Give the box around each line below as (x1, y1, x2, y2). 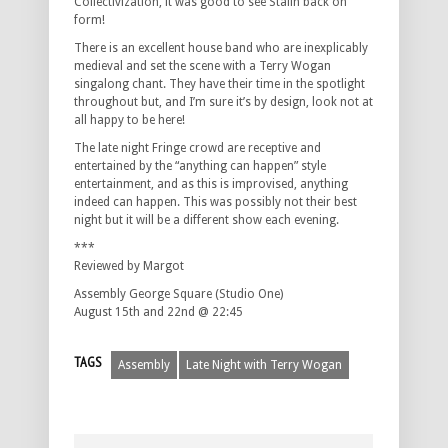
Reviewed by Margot (74, 259, 184, 274)
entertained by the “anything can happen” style (74, 159, 326, 174)
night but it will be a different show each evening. (74, 213, 339, 228)
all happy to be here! (74, 113, 185, 128)
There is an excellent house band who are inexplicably (74, 41, 368, 56)
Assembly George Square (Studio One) (74, 287, 283, 302)
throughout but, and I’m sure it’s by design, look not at (74, 95, 373, 110)
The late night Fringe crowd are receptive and (74, 141, 321, 156)
